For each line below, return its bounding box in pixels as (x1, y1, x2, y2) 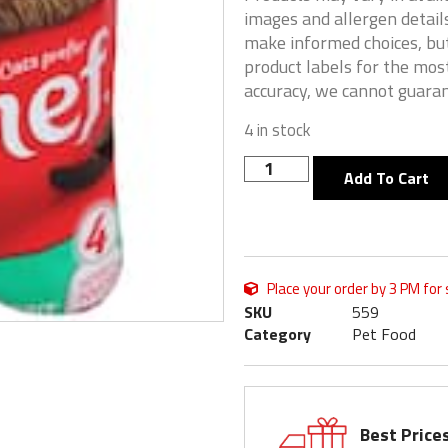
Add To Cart (344, 166, 430, 191)
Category (244, 322, 311, 347)
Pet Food (352, 322, 416, 347)
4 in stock (244, 116, 311, 142)
